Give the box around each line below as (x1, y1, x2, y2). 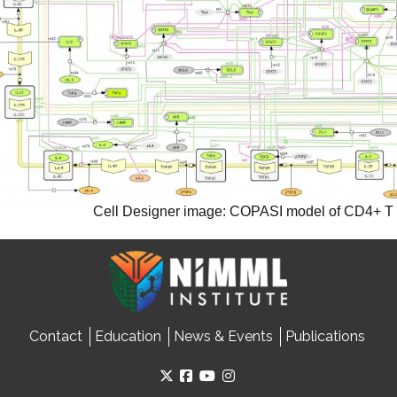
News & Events (173, 327, 273, 345)
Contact (28, 327, 82, 345)
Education (94, 327, 161, 345)
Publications (284, 327, 365, 345)
